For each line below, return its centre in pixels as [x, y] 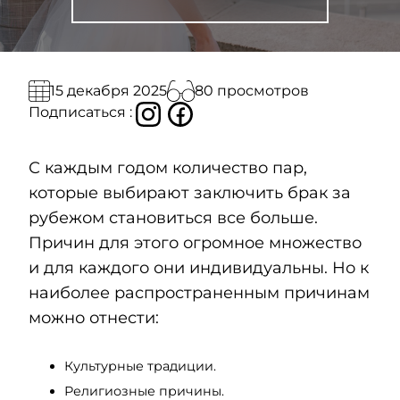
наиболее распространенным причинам [199, 292]
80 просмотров [251, 90]
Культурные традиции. [140, 366]
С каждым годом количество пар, [168, 167]
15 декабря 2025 [108, 90]
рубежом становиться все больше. [173, 217]
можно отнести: [94, 317]
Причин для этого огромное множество [195, 242]
